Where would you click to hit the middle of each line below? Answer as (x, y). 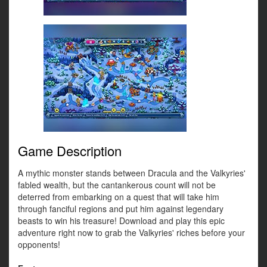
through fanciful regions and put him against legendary (121, 209)
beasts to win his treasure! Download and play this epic (121, 221)
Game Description (70, 151)
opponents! (39, 245)
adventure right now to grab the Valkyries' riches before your (131, 233)
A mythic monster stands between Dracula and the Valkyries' (132, 173)
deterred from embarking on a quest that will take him (119, 197)
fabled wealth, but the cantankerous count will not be (117, 185)
